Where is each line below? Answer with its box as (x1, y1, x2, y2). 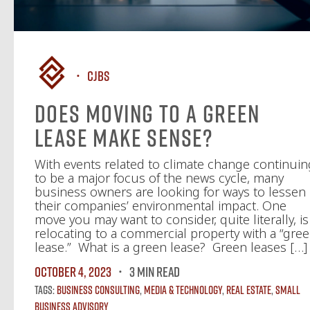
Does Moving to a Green (35, 99, 260, 128)
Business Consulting (57, 283, 140, 297)
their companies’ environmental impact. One (35, 197, 286, 214)
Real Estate (226, 283, 271, 297)
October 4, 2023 (35, 263, 111, 280)
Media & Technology (144, 283, 222, 297)
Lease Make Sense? (35, 123, 219, 152)
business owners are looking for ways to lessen (35, 183, 306, 200)
